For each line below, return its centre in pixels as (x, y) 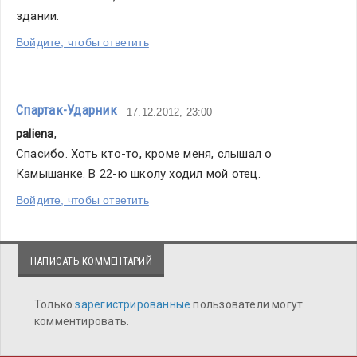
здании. (38, 16)
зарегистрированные (134, 304)
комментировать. (82, 321)
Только (55, 304)
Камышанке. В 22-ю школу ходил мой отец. (138, 174)
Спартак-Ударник (67, 110)
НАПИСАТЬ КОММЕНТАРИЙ (91, 261)
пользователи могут (248, 304)
